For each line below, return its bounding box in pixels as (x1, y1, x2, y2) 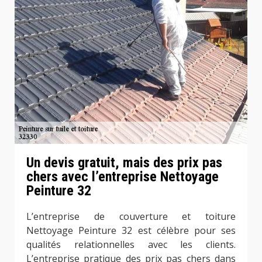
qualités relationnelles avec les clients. (26, 237, 236, 251)
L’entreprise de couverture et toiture (26, 209, 236, 223)
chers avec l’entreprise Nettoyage (26, 168, 219, 185)
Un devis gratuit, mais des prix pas (26, 154, 222, 171)
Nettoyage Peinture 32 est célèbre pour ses (26, 223, 236, 237)
